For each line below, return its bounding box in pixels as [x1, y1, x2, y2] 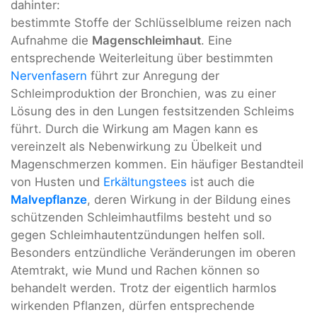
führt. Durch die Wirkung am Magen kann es [11, 121, 258, 136]
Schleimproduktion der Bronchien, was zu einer [11, 86, 276, 100]
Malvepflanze [11, 192, 87, 207]
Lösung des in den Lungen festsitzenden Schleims [11, 103, 294, 118]
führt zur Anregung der [87, 68, 219, 83]
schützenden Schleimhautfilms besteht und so [11, 209, 272, 224]
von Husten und [11, 174, 103, 189]
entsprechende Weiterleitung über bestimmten [11, 50, 273, 65]
